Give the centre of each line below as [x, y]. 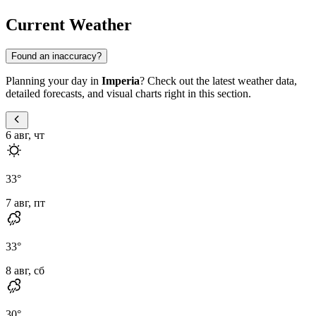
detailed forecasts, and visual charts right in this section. [128, 93]
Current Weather [69, 24]
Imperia [121, 80]
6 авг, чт [25, 135]
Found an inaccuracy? [56, 56]
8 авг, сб [25, 270]
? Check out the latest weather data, [218, 80]
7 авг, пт [25, 202]
